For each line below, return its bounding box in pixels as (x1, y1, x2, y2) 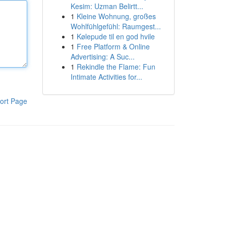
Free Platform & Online (76, 41, 150, 51)
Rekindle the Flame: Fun (76, 62, 155, 72)
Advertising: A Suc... (70, 51, 135, 62)
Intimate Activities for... (70, 72, 142, 82)
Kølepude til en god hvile (76, 31, 155, 41)
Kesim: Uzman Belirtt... (70, 1, 143, 11)
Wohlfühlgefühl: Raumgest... (70, 21, 161, 31)
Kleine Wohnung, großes (76, 11, 156, 21)
